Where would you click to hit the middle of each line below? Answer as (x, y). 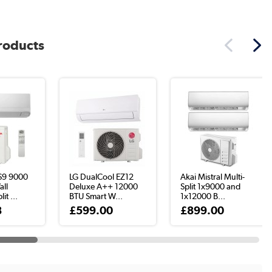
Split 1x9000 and (211, 186)
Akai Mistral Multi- (213, 177)
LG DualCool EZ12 (102, 177)
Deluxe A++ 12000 (104, 186)
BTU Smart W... (96, 196)
